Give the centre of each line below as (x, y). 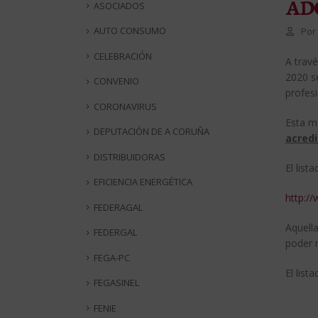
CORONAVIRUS (125, 106)
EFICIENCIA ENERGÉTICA (143, 182)
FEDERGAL (115, 232)
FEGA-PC (112, 257)
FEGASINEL (116, 283)
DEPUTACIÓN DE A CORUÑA (152, 132)
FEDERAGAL (118, 207)
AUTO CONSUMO (130, 31)
